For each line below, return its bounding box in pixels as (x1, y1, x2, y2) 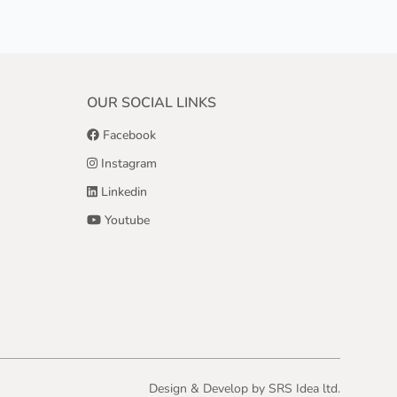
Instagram (97, 155, 158, 172)
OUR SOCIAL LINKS (87, 93, 216, 113)
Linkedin (97, 183, 148, 200)
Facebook (99, 127, 156, 144)
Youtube (100, 212, 150, 229)
